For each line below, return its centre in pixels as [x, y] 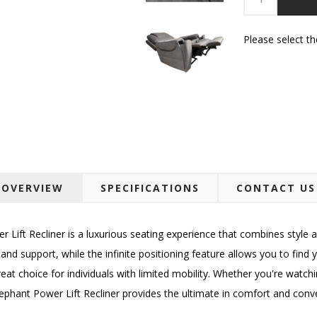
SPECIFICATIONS [150, 188]
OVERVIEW [33, 188]
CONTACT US [276, 188]
